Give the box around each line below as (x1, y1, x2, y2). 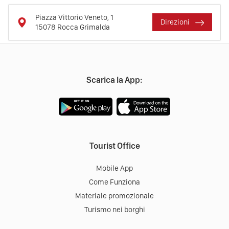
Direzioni (160, 17, 191, 27)
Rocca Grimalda (57, 22, 110, 32)
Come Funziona (89, 177, 140, 187)
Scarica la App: (86, 74, 143, 85)
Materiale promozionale (75, 191, 154, 200)
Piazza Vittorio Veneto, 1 (35, 12, 113, 22)
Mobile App (96, 163, 133, 173)
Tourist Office (89, 140, 140, 151)
